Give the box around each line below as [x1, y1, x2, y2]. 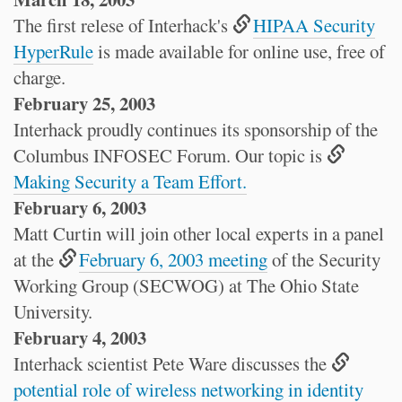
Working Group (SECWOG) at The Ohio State [13, 273, 359, 298]
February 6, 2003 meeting [79, 247, 268, 272]
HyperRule [13, 39, 93, 64]
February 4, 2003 [13, 324, 146, 351]
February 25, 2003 [13, 90, 155, 117]
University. [13, 299, 92, 324]
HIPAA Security [253, 13, 376, 38]
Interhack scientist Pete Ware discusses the [13, 351, 331, 376]
